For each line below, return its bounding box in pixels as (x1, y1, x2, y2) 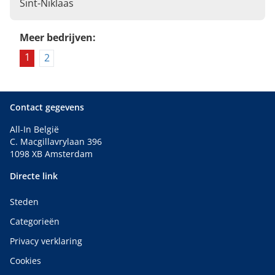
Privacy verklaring (10, 235, 82, 247)
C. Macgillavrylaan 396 (10, 136, 102, 148)
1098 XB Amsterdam (10, 148, 93, 160)
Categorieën (10, 215, 60, 228)
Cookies (10, 255, 41, 267)
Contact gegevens (10, 101, 84, 114)
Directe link (10, 170, 58, 182)
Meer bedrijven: (20, 31, 96, 45)
